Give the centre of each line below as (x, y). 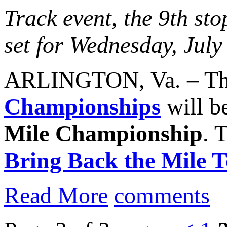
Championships (82, 107)
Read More (56, 196)
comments (162, 196)
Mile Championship (103, 134)
